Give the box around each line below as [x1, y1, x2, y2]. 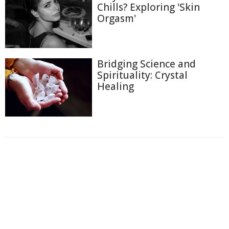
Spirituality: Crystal [97, 68, 188, 82]
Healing [97, 80, 134, 94]
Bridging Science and [97, 57, 196, 71]
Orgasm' [97, 11, 136, 25]
